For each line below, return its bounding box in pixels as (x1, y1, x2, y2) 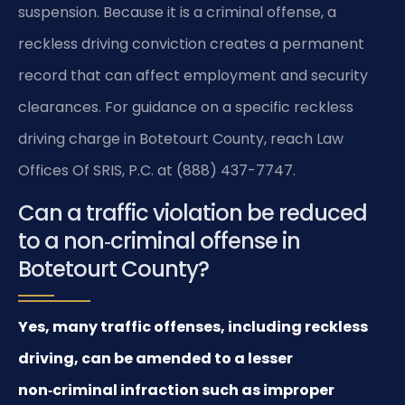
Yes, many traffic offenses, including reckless (18, 316, 368, 338)
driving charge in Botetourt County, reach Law (18, 127, 344, 149)
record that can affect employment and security (18, 64, 368, 86)
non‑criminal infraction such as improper (18, 380, 334, 401)
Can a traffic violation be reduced (18, 198, 367, 229)
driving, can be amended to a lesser (18, 348, 293, 370)
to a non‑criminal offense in (18, 226, 300, 257)
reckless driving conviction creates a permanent (18, 33, 364, 54)
